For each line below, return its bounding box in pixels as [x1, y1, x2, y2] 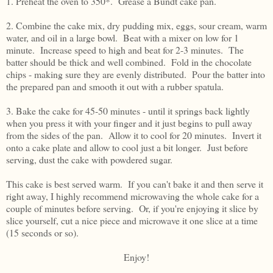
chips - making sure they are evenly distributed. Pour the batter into [6, 67, 265, 80]
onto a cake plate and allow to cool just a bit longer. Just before [6, 140, 248, 154]
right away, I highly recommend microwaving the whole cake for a [6, 189, 259, 202]
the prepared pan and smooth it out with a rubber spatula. [6, 79, 224, 93]
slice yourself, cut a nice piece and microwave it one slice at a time [6, 213, 258, 227]
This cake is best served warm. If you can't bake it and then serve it [6, 177, 263, 190]
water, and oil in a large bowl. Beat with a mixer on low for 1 [6, 30, 239, 44]
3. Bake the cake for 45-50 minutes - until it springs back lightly [6, 104, 250, 117]
